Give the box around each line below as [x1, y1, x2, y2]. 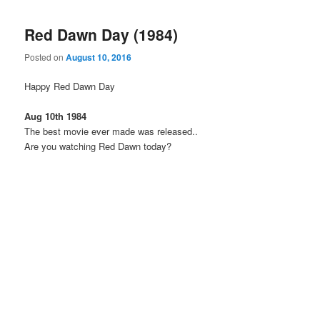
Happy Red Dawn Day [24, 79, 116, 93]
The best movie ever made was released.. [24, 124, 199, 138]
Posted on [24, 50, 66, 63]
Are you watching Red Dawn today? [24, 139, 172, 153]
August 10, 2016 [66, 50, 132, 64]
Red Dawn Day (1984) [24, 24, 179, 46]
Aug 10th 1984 [24, 109, 87, 123]
